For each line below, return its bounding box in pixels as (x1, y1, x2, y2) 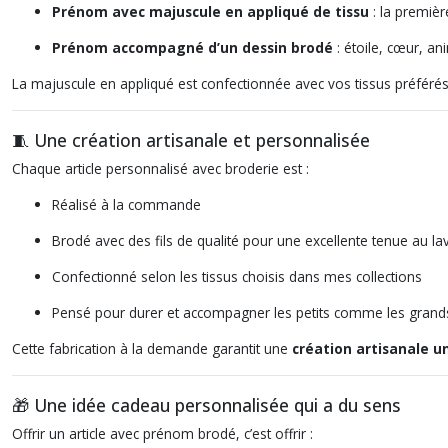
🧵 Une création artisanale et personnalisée (12, 128, 370, 152)
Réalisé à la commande (52, 195, 201, 214)
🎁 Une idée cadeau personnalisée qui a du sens (12, 393, 401, 417)
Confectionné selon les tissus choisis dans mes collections (52, 267, 422, 286)
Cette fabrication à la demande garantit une (12, 339, 292, 358)
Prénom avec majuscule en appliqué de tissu (52, 2, 369, 21)
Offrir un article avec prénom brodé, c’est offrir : (12, 424, 313, 443)
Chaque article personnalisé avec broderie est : (12, 159, 309, 178)
